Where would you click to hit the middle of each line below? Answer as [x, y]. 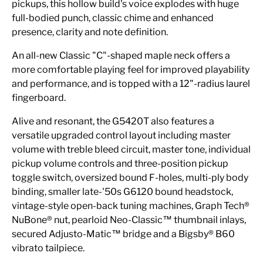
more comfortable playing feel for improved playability [131, 69]
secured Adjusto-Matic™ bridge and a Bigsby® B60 [123, 234]
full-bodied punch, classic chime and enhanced [113, 18]
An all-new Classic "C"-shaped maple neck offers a [121, 55]
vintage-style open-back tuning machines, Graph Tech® [131, 205]
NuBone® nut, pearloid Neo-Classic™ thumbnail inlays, [129, 220]
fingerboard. [39, 97]
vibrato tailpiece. [48, 248]
